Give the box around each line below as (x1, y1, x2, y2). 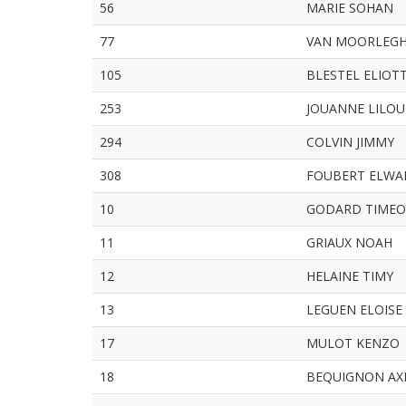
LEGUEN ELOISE (306, 301, 402, 318)
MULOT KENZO (306, 334, 400, 352)
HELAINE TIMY (306, 267, 393, 285)
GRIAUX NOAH (306, 234, 392, 251)
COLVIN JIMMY (306, 133, 394, 150)
